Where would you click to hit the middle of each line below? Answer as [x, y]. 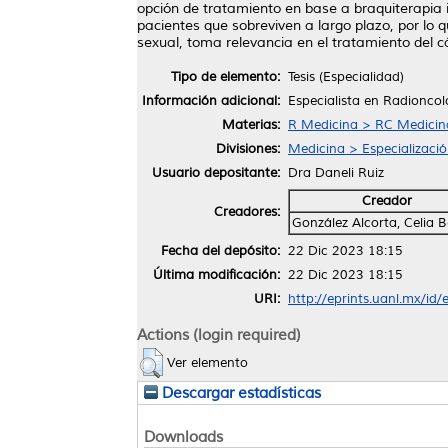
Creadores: [247, 211]
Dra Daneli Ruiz [336, 172]
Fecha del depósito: [220, 250]
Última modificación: [216, 274]
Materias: [251, 124]
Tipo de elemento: [225, 76]
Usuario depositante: [216, 172]
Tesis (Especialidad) [346, 76]
